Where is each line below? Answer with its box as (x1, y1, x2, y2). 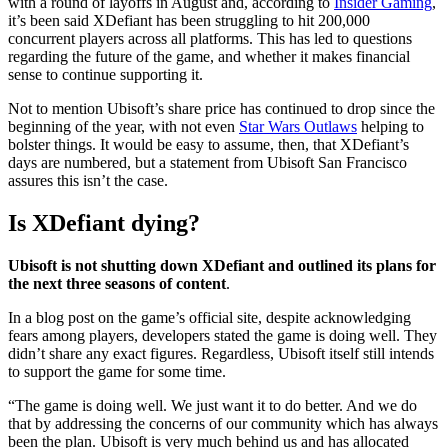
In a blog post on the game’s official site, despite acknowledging (8, 308, 411, 326)
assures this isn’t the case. (8, 171, 168, 189)
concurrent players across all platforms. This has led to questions (8, 29, 412, 47)
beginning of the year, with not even (8, 117, 239, 135)
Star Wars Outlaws (239, 117, 357, 135)
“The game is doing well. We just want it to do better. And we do (8, 396, 417, 414)
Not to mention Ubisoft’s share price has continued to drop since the (8, 99, 435, 117)
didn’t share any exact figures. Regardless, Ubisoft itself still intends (8, 344, 434, 362)
